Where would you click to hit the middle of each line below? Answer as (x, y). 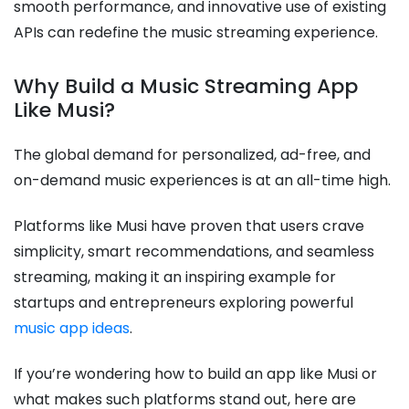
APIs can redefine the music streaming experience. (196, 33)
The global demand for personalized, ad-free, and (192, 155)
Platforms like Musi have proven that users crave (189, 226)
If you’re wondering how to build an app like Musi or (195, 374)
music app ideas (72, 329)
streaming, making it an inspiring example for (175, 278)
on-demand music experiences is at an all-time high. (204, 181)
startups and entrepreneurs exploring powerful (184, 303)
